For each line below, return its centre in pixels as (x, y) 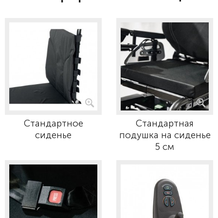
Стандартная (165, 123)
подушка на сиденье (165, 135)
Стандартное (53, 123)
